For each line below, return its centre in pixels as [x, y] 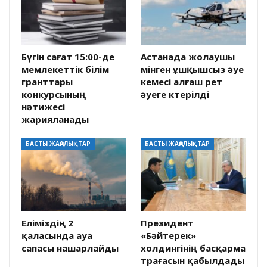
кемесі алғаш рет [181, 82]
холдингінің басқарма [193, 248]
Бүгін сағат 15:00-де [68, 57]
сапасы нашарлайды [70, 248]
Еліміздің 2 [47, 223]
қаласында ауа [57, 236]
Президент [167, 223]
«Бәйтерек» [168, 236]
